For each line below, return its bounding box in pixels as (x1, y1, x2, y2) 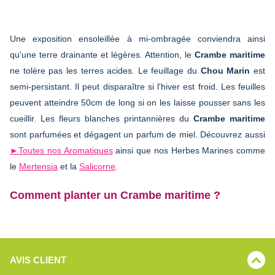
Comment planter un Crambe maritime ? (10, 188, 220, 201)
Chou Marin (200, 65, 250, 76)
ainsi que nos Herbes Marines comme (112, 145, 265, 155)
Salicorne (79, 161, 115, 171)
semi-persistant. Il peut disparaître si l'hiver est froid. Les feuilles (10, 81, 265, 91)
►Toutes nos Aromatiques (10, 145, 113, 155)
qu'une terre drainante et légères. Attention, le (10, 49, 195, 60)
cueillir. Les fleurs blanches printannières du (10, 113, 193, 123)
